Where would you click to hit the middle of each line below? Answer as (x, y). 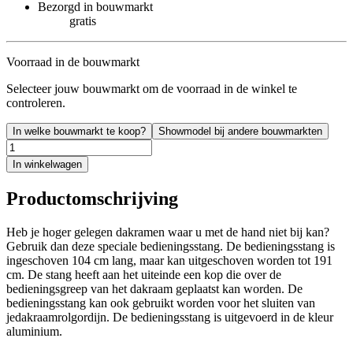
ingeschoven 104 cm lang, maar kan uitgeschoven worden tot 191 (169, 260)
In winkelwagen (47, 164)
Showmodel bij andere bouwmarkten (240, 131)
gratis (83, 20)
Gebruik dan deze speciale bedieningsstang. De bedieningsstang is (171, 246)
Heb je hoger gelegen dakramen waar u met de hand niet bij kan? (168, 232)
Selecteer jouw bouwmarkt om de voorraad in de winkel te (152, 88)
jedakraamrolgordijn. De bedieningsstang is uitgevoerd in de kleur (170, 317)
